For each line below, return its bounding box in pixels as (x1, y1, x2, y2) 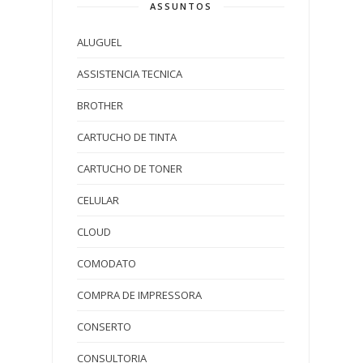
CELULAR (77, 192, 119, 207)
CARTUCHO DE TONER (77, 160, 182, 176)
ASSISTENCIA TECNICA (77, 66, 182, 81)
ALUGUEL (77, 34, 122, 49)
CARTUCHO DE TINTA (77, 129, 177, 144)
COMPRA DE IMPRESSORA (77, 287, 202, 302)
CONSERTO (77, 318, 131, 334)
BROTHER (77, 97, 123, 113)
